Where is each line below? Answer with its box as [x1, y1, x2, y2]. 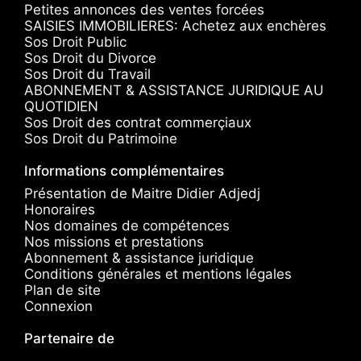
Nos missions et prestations [24, 233, 204, 250]
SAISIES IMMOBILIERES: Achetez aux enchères [24, 17, 326, 34]
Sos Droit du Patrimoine [24, 130, 177, 147]
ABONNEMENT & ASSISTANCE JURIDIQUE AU [24, 81, 324, 98]
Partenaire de [24, 330, 114, 346]
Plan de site [24, 281, 101, 298]
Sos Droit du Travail [24, 65, 151, 82]
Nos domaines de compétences [24, 217, 230, 234]
